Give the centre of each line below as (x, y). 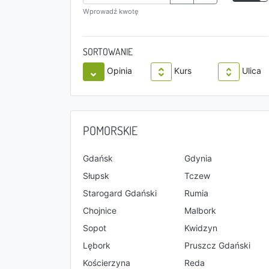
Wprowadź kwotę (111, 11)
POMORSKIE (110, 130)
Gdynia (198, 158)
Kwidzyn (201, 228)
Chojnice (100, 210)
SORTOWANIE (108, 52)
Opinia (119, 71)
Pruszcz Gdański (217, 245)
